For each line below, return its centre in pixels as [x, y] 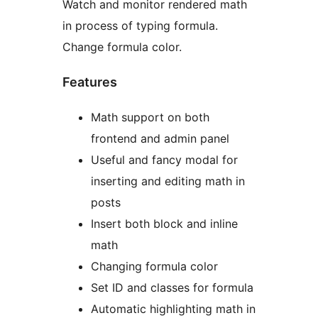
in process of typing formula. [140, 26]
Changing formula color [154, 267]
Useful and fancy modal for [164, 160]
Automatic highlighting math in [173, 309]
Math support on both [150, 117]
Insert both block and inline [164, 224]
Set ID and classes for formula [172, 288]
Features [90, 82]
